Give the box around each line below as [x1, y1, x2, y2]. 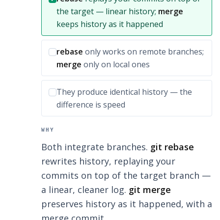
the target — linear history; [56, 6, 158, 17]
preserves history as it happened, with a [41, 198, 212, 210]
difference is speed [56, 99, 125, 110]
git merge [129, 184, 171, 196]
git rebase [150, 141, 194, 153]
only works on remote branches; [83, 46, 204, 57]
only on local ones [82, 59, 150, 70]
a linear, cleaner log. [41, 184, 129, 196]
